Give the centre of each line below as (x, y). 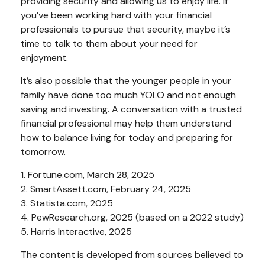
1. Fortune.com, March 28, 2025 (88, 174)
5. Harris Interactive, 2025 (76, 231)
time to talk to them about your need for (109, 43)
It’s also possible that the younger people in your (126, 80)
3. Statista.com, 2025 (67, 203)
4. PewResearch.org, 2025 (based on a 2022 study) (132, 217)
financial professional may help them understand (126, 123)
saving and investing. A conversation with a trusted (131, 109)
